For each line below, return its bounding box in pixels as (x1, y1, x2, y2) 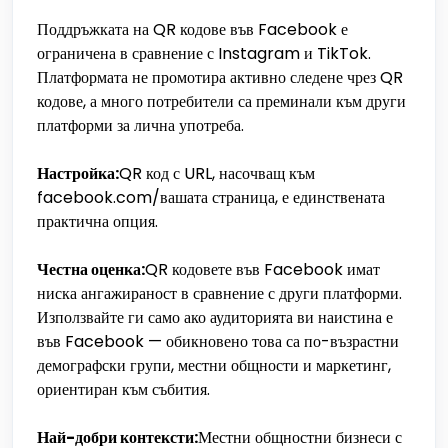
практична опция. (37, 210, 158, 233)
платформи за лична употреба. (37, 114, 244, 137)
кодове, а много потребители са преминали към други (37, 90, 406, 113)
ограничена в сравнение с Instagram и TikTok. (37, 42, 371, 65)
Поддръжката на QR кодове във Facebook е (37, 18, 348, 41)
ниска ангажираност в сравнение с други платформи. (37, 282, 402, 305)
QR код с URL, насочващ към (119, 162, 315, 185)
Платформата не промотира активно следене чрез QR (37, 66, 403, 89)
